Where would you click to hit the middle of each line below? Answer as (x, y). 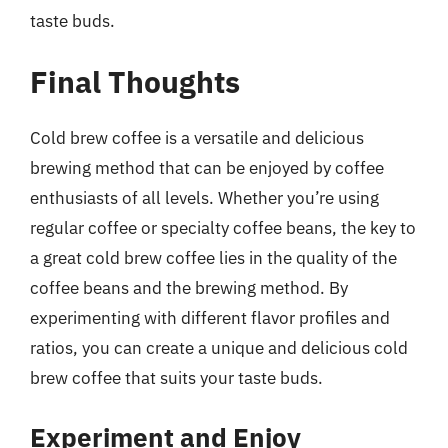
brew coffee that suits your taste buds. (176, 378)
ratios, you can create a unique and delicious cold (219, 348)
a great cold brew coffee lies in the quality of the (213, 258)
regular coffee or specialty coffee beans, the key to (223, 228)
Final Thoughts (135, 81)
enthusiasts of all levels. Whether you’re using (204, 198)
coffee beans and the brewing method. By (189, 288)
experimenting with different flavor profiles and (210, 318)
